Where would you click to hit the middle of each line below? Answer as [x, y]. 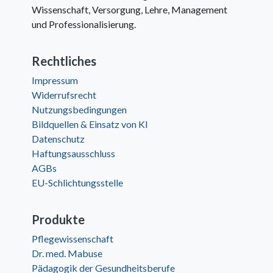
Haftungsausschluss [74, 154]
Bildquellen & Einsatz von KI [90, 124]
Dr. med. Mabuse [67, 253]
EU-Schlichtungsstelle [78, 183]
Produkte [58, 220]
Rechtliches [64, 61]
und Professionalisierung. [84, 24]
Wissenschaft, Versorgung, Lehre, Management [130, 10]
